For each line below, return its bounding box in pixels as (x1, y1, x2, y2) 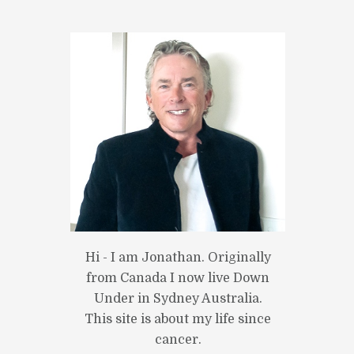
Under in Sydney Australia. (93, 292, 262, 307)
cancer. (154, 333, 201, 348)
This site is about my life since (85, 312, 271, 327)
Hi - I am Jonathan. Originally (85, 250, 271, 265)
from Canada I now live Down (86, 271, 269, 286)
